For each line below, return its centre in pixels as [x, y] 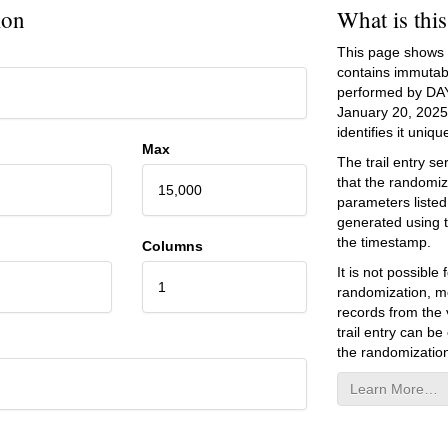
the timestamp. [383, 241]
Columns [172, 245]
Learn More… [393, 388]
